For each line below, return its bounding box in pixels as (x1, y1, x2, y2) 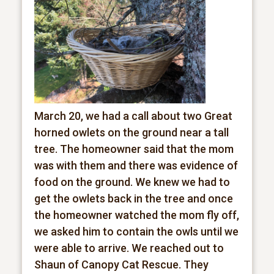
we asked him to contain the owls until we (34, 225, 239, 238)
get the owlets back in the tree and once (34, 192, 233, 205)
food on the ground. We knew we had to (34, 176, 230, 188)
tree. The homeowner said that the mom (34, 143, 234, 155)
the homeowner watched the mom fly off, (34, 209, 239, 221)
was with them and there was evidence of (34, 159, 238, 172)
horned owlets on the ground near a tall (34, 126, 229, 139)
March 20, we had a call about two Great (34, 109, 232, 122)
